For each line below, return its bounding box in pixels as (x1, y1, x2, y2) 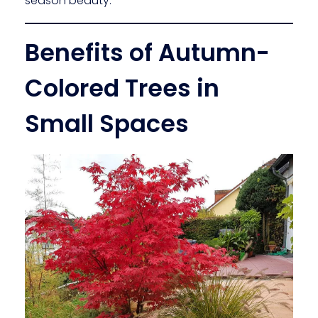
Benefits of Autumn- (25, 35, 270, 70)
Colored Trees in (25, 71, 219, 105)
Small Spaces (25, 106, 189, 141)
